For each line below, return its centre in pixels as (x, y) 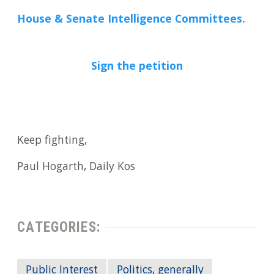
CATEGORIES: (59, 228)
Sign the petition (137, 68)
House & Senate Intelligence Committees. (131, 20)
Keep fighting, (52, 142)
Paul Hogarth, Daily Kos (76, 168)
